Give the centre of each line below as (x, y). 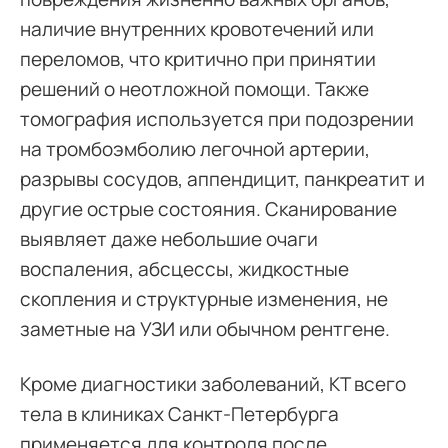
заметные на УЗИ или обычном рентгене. (205, 329)
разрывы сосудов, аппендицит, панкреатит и (222, 179)
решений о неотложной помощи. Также (194, 89)
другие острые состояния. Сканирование (208, 209)
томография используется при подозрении (217, 119)
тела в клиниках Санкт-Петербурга (179, 414)
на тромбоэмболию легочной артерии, (195, 149)
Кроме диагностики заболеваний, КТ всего (213, 384)
